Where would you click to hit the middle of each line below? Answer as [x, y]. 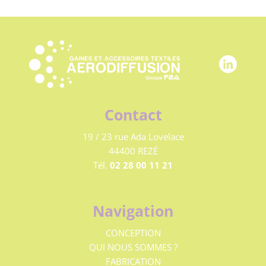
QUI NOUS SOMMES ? [133, 247]
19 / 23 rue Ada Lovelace [133, 136]
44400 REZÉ [133, 151]
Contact [133, 114]
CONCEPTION [133, 232]
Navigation [133, 210]
